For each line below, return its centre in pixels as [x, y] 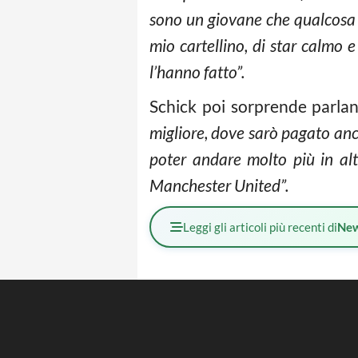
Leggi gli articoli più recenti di [260, 227]
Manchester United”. [219, 185]
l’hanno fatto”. [197, 72]
